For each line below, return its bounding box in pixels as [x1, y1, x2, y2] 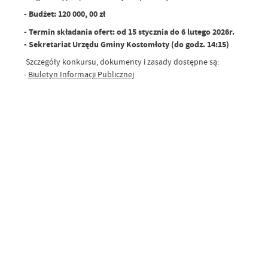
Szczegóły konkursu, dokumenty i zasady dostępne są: [23, 56, 219, 68]
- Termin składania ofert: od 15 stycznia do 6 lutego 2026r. [23, 26, 234, 38]
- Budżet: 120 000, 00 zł [23, 8, 105, 20]
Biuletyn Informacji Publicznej [28, 69, 134, 80]
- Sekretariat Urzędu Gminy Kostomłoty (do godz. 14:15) [23, 38, 229, 50]
